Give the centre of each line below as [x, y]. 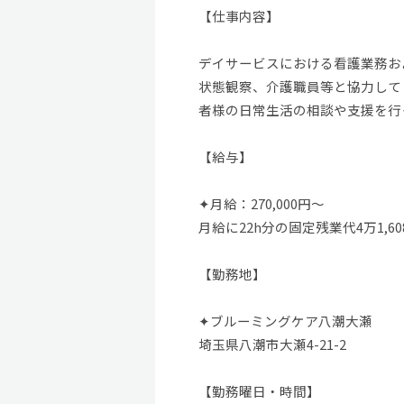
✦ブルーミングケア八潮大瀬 [285, 320]
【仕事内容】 [239, 15]
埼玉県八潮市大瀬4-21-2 [272, 344]
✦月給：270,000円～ [261, 203]
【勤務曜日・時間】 [259, 390]
